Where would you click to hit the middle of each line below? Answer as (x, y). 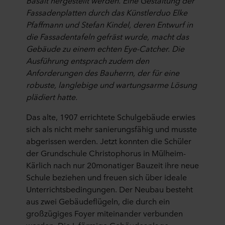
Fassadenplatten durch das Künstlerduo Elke (107, 12)
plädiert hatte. (52, 96)
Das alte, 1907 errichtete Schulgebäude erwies (111, 117)
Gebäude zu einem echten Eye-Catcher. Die (105, 48)
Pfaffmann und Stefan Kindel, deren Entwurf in (109, 24)
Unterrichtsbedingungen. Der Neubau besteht (109, 189)
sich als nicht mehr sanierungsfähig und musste (111, 129)
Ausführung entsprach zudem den (88, 60)
